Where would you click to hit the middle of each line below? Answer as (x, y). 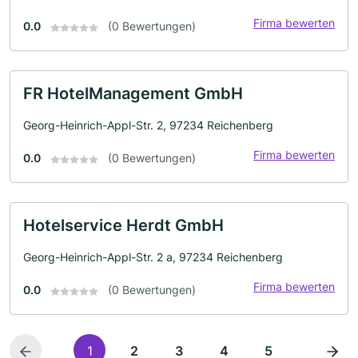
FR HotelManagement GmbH (133, 94)
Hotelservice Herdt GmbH (123, 226)
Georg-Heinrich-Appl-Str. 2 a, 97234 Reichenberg (153, 257)
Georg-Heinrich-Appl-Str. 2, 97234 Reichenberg (148, 125)
